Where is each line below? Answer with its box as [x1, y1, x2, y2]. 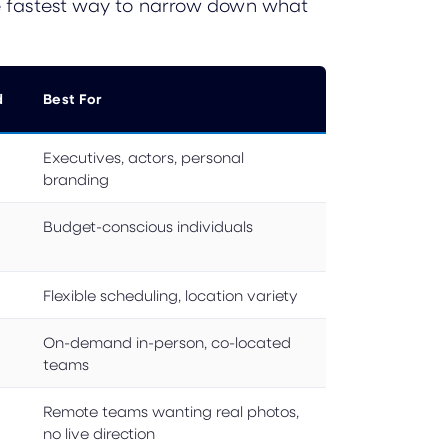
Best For [43, 88, 102, 108]
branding [43, 168, 109, 189]
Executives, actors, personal [43, 146, 244, 167]
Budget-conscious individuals [43, 215, 253, 236]
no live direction [43, 422, 155, 443]
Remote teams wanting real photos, [43, 400, 299, 421]
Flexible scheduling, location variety [43, 284, 298, 305]
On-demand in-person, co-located [43, 331, 291, 352]
